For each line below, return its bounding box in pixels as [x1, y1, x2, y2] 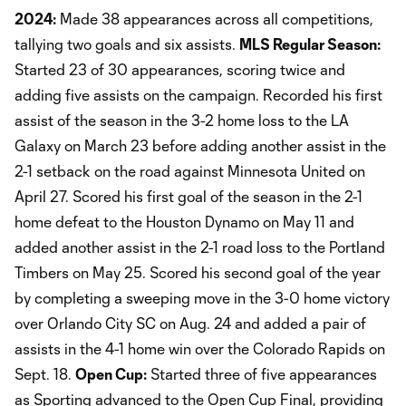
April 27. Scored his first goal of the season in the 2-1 [14, 187, 362, 205]
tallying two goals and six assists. [14, 34, 239, 53]
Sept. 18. [14, 364, 75, 382]
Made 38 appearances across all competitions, [56, 9, 373, 27]
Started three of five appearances [147, 364, 377, 382]
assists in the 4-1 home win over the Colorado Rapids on [14, 339, 385, 357]
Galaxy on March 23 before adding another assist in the [14, 136, 386, 154]
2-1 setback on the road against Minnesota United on [14, 161, 365, 179]
